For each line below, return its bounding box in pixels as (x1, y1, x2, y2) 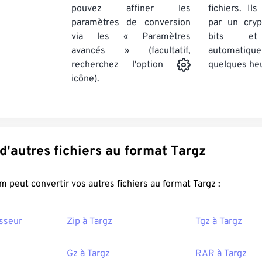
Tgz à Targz (195, 216, 242, 228)
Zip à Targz (67, 216, 112, 228)
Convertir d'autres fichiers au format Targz (171, 143, 206, 161)
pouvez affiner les (71, 3, 191, 15)
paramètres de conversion (71, 17, 191, 29)
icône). (71, 73, 100, 85)
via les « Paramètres (71, 31, 191, 43)
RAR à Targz (195, 248, 247, 260)
